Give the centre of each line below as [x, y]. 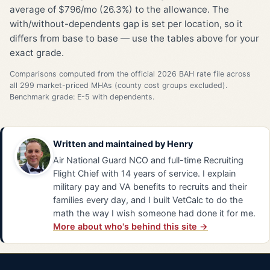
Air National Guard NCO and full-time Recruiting [148, 160]
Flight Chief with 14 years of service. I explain [144, 174]
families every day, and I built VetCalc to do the [148, 200]
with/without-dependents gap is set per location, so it [126, 24]
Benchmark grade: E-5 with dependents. [82, 97]
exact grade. [37, 52]
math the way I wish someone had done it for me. [154, 213]
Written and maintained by [110, 144]
